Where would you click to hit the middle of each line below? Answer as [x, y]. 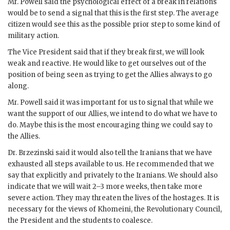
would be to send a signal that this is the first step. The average [113, 13]
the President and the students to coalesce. [80, 220]
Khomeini [114, 209]
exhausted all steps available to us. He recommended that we [111, 164]
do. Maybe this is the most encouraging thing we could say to [110, 125]
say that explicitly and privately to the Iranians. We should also [113, 175]
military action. [33, 35]
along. [18, 86]
